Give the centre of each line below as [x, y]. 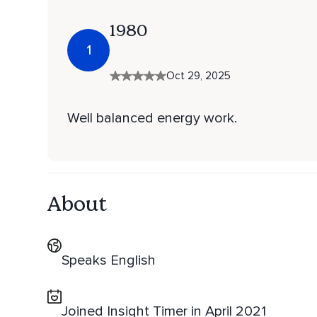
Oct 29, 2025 [198, 76]
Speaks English [109, 261]
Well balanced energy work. [152, 119]
